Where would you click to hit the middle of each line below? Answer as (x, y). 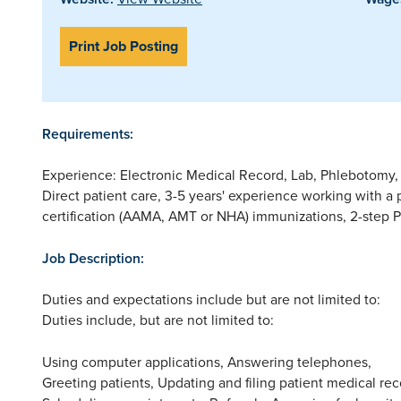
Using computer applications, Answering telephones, (207, 361)
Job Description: (93, 258)
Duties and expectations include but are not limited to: (211, 299)
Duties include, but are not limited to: (158, 319)
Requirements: (88, 133)
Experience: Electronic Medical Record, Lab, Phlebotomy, (220, 174)
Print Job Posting (124, 46)
